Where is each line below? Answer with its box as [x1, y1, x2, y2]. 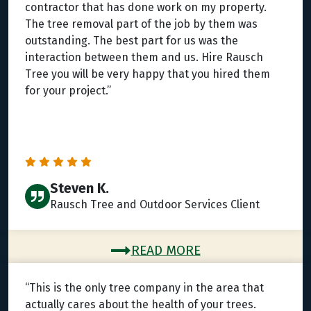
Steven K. [50, 180, 109, 197]
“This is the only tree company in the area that [25, 281, 264, 295]
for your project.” [25, 84, 111, 98]
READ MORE [131, 242, 201, 259]
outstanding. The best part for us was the [25, 34, 238, 48]
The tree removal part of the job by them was [25, 17, 258, 31]
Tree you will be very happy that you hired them [25, 67, 270, 81]
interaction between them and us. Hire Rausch [25, 51, 263, 65]
